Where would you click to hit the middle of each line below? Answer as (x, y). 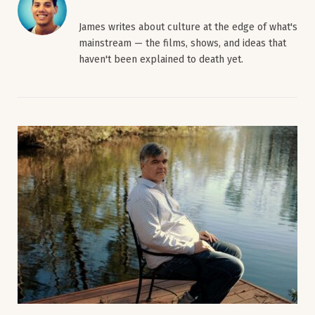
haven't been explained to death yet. (161, 59)
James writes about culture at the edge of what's (188, 27)
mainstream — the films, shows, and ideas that (182, 43)
